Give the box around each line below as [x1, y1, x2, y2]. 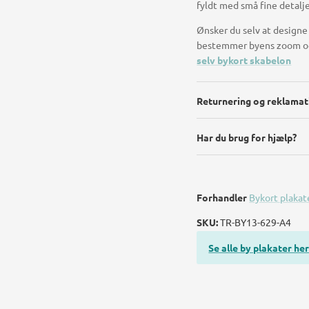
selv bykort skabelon [197, 53, 292, 66]
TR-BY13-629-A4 [220, 215, 292, 228]
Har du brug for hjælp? [197, 130, 297, 143]
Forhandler [197, 190, 248, 203]
